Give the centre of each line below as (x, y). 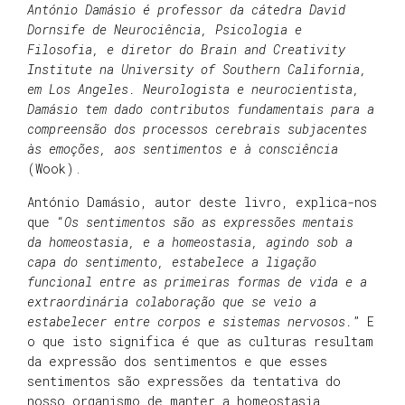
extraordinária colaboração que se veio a (172, 301)
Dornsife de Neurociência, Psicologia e (165, 30)
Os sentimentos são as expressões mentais (209, 221)
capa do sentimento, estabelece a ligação (172, 261)
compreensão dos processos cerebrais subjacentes (197, 129)
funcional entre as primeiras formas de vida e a (197, 281)
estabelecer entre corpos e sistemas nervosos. (190, 321)
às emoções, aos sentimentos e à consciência (183, 149)
